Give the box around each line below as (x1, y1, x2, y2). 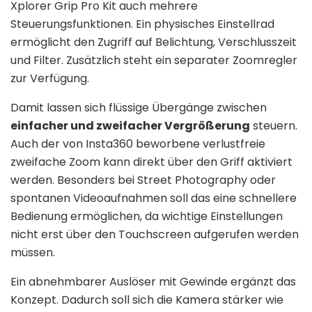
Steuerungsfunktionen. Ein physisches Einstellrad (10, 16, 274, 33)
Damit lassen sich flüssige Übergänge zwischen (10, 100, 267, 116)
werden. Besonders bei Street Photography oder (10, 172, 276, 189)
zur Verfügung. (10, 70, 89, 87)
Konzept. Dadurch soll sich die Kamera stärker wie (10, 292, 283, 309)
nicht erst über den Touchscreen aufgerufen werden (10, 226, 299, 243)
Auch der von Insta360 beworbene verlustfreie (10, 136, 265, 153)
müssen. (10, 244, 55, 261)
